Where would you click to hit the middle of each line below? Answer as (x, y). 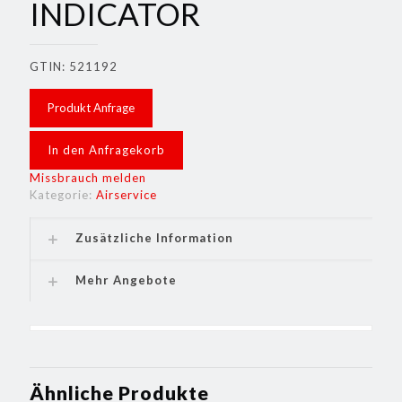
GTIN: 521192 (74, 66)
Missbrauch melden (88, 178)
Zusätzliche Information (154, 238)
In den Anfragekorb (106, 150)
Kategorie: (63, 195)
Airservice (127, 195)
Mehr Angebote (126, 280)
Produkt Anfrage (91, 108)
